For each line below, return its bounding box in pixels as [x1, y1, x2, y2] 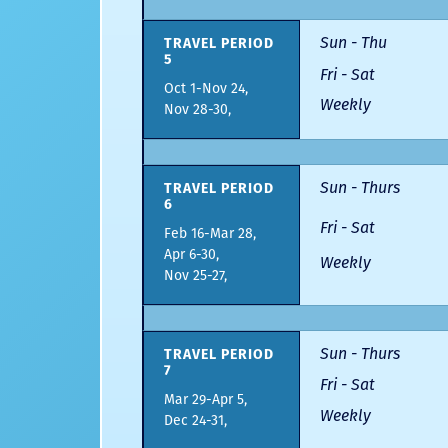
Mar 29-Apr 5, [164, 391, 247, 409]
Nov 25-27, [164, 267, 227, 285]
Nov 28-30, [164, 101, 231, 119]
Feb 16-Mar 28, [164, 225, 256, 243]
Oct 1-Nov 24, [164, 80, 248, 98]
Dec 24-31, [164, 412, 227, 430]
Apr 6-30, [164, 246, 219, 264]
